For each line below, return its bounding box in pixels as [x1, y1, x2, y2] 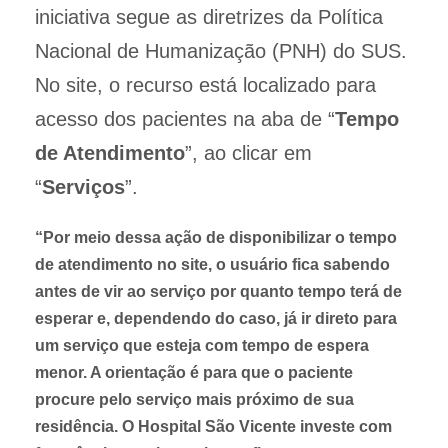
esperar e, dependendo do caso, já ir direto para [35, 309, 397, 327]
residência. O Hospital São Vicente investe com [35, 417, 392, 435]
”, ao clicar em [185, 141, 312, 164]
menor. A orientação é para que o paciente [35, 363, 353, 381]
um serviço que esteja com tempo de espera [35, 336, 369, 354]
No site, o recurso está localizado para [35, 73, 376, 96]
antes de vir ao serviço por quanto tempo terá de [35, 282, 402, 300]
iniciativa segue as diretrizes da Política [35, 5, 383, 28]
